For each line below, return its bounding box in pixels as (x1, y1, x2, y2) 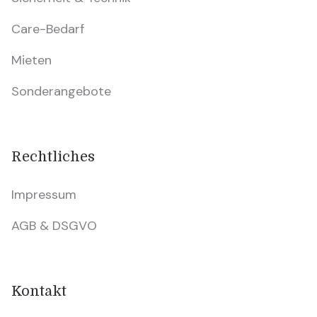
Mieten (11, 51, 52, 69)
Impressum (11, 185, 76, 203)
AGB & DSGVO (11, 217, 97, 234)
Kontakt (11, 282, 67, 299)
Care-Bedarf (11, 20, 84, 38)
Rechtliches (11, 148, 95, 165)
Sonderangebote (11, 82, 111, 100)
